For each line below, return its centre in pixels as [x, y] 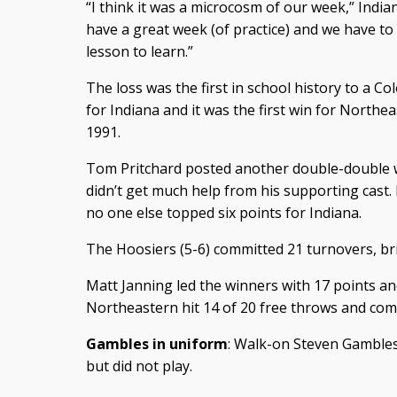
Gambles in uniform [156, 344]
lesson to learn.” [139, 51]
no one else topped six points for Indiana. [223, 213]
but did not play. [139, 366]
